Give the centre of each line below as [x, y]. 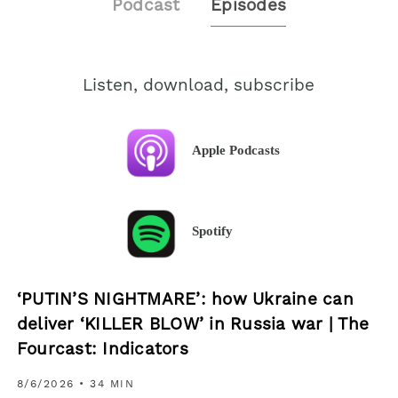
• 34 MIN [107, 385]
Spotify [213, 231]
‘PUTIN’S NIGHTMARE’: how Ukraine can [185, 300]
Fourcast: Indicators [102, 350]
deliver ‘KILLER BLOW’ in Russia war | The [193, 325]
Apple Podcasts [236, 150]
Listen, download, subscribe [199, 86]
